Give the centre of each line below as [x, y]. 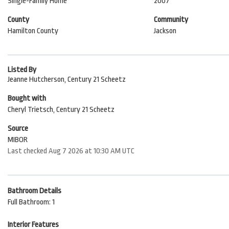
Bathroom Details [35, 191]
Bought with [27, 98]
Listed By [22, 70]
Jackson [165, 31]
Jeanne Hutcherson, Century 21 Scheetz [67, 79]
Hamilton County [33, 31]
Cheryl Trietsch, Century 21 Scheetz [61, 110]
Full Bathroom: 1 [31, 202]
